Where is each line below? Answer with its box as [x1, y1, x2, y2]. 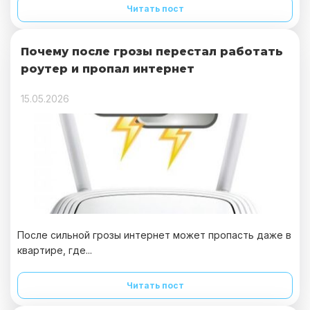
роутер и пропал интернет [21, 62, 194, 75]
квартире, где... [17, 244, 92, 256]
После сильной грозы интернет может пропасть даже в [17, 229, 291, 241]
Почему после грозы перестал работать [21, 45, 283, 58]
